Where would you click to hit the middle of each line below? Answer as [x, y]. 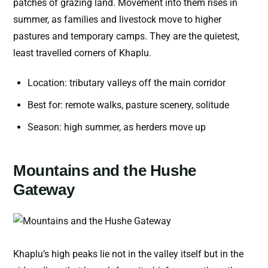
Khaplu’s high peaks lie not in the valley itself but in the [128, 254]
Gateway [44, 190]
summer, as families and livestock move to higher [117, 20]
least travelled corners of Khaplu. [82, 53]
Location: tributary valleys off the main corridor [127, 83]
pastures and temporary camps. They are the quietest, [126, 36]
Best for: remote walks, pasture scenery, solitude [128, 105]
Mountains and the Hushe [105, 171]
